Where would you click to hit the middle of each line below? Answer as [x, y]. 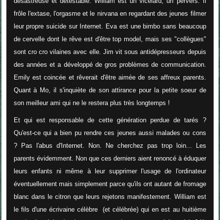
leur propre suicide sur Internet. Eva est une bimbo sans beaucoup [110, 27]
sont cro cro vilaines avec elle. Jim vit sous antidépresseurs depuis [110, 52]
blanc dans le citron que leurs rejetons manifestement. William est [110, 197]
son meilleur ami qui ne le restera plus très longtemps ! [92, 103]
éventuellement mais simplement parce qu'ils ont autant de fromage [110, 184]
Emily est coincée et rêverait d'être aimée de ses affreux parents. [110, 78]
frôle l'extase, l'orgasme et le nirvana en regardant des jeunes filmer [110, 14]
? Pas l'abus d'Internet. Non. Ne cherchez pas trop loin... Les [110, 146]
